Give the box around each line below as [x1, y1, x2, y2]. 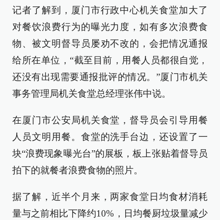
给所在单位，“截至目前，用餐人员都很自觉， [12, 55, 208, 65]
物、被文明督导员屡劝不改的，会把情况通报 [12, 38, 208, 49]
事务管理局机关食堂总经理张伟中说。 [12, 88, 171, 99]
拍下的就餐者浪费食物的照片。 [12, 165, 143, 175]
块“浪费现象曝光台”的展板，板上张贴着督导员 [12, 148, 208, 159]
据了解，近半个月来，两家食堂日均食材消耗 [12, 192, 208, 202]
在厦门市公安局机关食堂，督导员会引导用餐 [12, 115, 208, 125]
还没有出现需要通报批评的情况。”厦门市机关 [12, 72, 208, 82]
